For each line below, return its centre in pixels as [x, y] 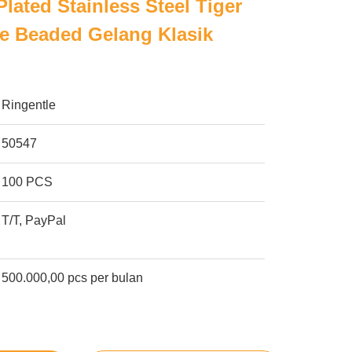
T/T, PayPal [34, 220]
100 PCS [27, 182]
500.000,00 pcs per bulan [73, 278]
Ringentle [29, 105]
